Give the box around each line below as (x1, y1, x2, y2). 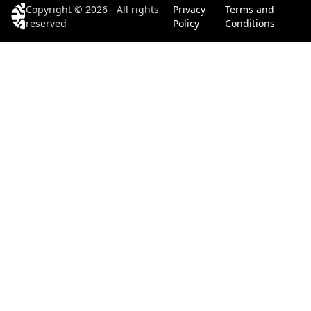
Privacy (172, 3, 205, 16)
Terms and (225, 3, 274, 16)
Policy (172, 17, 199, 30)
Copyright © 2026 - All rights (26, 3, 160, 16)
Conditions (225, 17, 275, 30)
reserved (26, 17, 67, 30)
